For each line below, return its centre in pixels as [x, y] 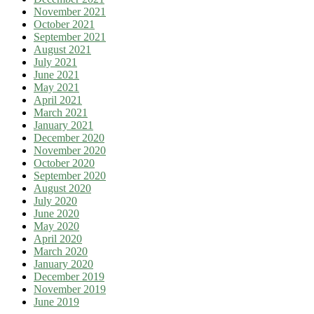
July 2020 [55, 201]
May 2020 [56, 226]
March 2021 [61, 113]
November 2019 [70, 289]
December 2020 [69, 138]
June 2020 [56, 214]
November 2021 [70, 12]
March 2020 [61, 252]
